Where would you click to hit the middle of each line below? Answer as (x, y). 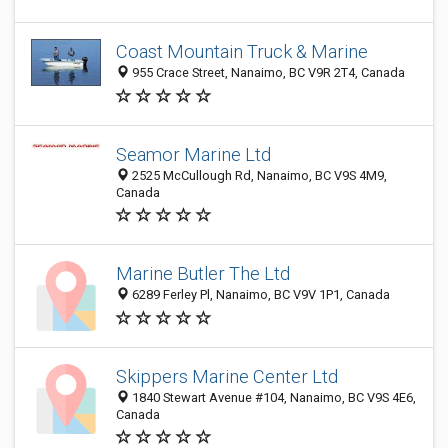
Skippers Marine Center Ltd (227, 376)
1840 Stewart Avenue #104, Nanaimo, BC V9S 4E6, (272, 397)
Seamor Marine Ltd (193, 154)
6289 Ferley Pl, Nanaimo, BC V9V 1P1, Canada (259, 295)
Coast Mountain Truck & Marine (242, 52)
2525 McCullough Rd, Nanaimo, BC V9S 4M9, (258, 175)
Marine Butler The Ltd (203, 274)
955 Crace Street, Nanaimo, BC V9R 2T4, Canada (267, 73)
